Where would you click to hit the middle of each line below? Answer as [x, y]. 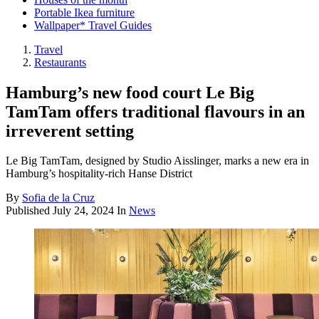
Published [29, 211]
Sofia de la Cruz [58, 198]
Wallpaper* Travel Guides [93, 25]
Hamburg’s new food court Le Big [130, 92]
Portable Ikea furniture [84, 12]
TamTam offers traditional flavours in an [155, 111]
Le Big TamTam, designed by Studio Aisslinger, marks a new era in [157, 161]
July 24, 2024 [83, 211]
